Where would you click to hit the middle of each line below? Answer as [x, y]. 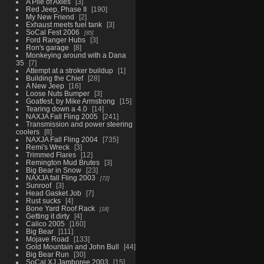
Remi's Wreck [47, 147]
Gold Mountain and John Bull [72, 246]
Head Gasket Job [53, 193]
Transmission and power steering [79, 124]
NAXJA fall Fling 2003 [60, 177]
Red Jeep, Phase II [56, 9]
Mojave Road [47, 239]
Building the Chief [54, 78]
